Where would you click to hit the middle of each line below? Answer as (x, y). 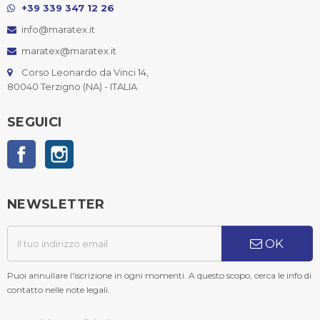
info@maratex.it (58, 29)
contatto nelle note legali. (59, 289)
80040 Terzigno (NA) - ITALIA (72, 86)
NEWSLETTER (56, 204)
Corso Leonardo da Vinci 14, (85, 72)
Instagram (96, 147)
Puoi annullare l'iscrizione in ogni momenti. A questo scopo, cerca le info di (159, 275)
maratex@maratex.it (69, 50)
